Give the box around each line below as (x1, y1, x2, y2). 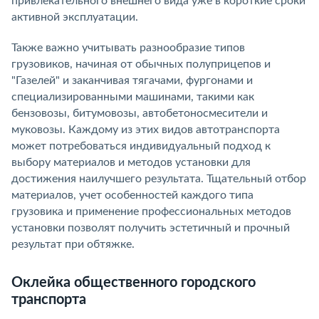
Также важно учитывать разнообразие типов (11, 41, 245, 53)
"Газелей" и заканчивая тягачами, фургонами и (11, 74, 253, 86)
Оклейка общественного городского (11, 275, 256, 290)
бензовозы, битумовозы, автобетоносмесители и (11, 107, 268, 119)
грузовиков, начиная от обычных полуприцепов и (11, 58, 271, 70)
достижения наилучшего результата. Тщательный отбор (11, 172, 306, 184)
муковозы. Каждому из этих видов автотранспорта (11, 123, 280, 135)
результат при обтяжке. (11, 238, 135, 250)
